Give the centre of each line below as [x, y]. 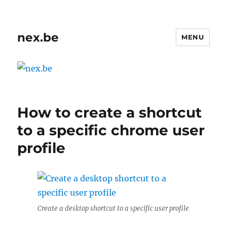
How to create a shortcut [110, 112]
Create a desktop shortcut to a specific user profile [113, 208]
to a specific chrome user [111, 130]
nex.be [38, 37]
